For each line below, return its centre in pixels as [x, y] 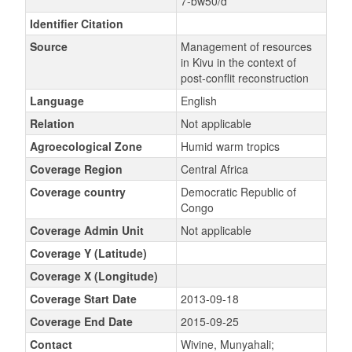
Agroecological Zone [86, 146]
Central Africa [214, 169]
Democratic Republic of [238, 192]
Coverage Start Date [83, 299]
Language [57, 101]
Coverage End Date [81, 321]
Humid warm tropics [230, 146]
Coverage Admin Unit [86, 230]
